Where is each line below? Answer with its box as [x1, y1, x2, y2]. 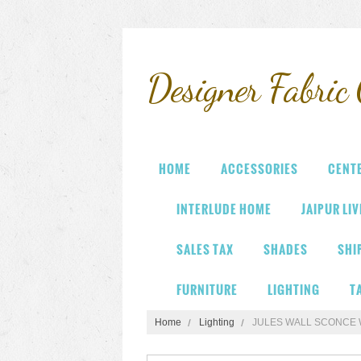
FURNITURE [176, 280, 238, 299]
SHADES [263, 240, 308, 259]
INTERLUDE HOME [176, 200, 272, 218]
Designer [147, 65, 259, 111]
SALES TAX [176, 240, 234, 259]
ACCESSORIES [221, 160, 298, 178]
